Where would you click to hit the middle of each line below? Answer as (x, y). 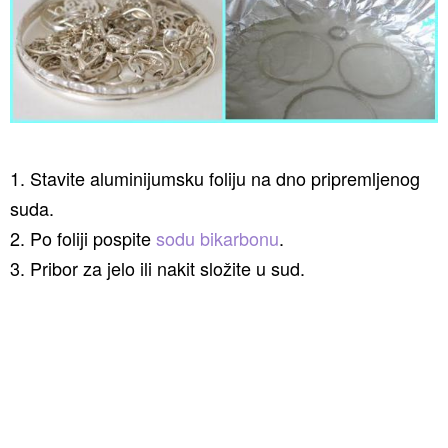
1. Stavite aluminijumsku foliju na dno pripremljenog (215, 178)
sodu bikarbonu (217, 238)
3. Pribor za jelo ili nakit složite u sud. (157, 268)
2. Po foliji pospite (83, 238)
